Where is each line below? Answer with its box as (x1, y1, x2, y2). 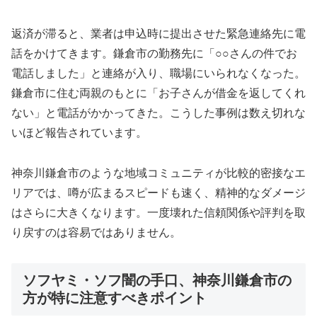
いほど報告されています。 (11, 127, 147, 139)
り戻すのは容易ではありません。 (11, 226, 181, 239)
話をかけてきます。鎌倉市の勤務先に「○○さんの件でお (11, 47, 297, 60)
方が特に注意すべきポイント (23, 289, 207, 306)
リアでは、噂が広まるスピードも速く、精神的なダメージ (11, 187, 306, 200)
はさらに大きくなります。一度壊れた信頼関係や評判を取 (11, 207, 306, 219)
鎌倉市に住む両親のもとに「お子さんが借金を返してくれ (11, 87, 306, 100)
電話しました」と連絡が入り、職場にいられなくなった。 (11, 67, 306, 80)
